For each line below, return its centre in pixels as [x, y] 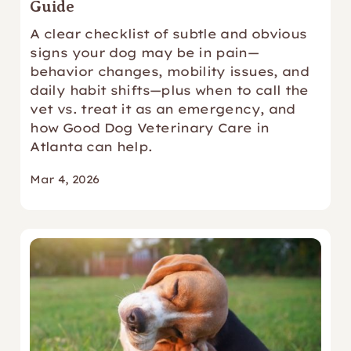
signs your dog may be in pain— [145, 52]
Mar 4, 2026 [65, 179]
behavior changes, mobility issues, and [170, 71]
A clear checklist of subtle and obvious [168, 34]
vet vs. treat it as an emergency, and [163, 109]
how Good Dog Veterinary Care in [150, 128]
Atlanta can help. [91, 147]
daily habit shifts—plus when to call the [169, 90]
